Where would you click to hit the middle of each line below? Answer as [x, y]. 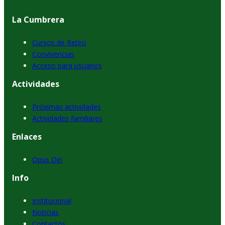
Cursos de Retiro [59, 42]
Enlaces [27, 136]
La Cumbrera [38, 19]
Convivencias [53, 54]
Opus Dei [47, 159]
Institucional [52, 200]
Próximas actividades [67, 106]
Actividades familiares [67, 118]
